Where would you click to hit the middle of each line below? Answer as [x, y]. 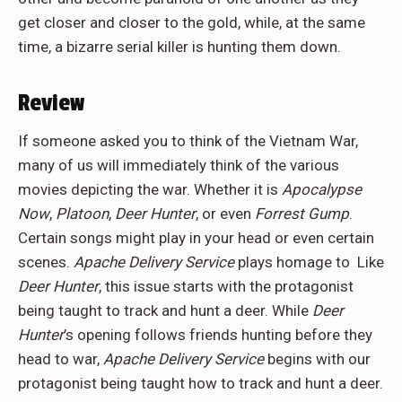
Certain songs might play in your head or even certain [196, 237]
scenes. [46, 262]
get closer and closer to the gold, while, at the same [192, 22]
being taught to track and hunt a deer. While [165, 310]
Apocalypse [322, 189]
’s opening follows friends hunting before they [218, 334]
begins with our [319, 358]
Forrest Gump [302, 213]
